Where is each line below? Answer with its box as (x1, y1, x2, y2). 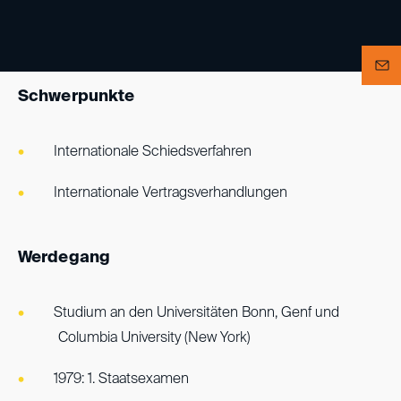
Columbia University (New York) (58, 331, 251, 346)
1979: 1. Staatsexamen (54, 372, 189, 387)
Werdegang (18, 250, 110, 266)
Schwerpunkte (18, 89, 135, 105)
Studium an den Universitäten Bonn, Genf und (54, 306, 339, 320)
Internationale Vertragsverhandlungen (54, 186, 287, 200)
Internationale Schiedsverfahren (54, 145, 252, 159)
